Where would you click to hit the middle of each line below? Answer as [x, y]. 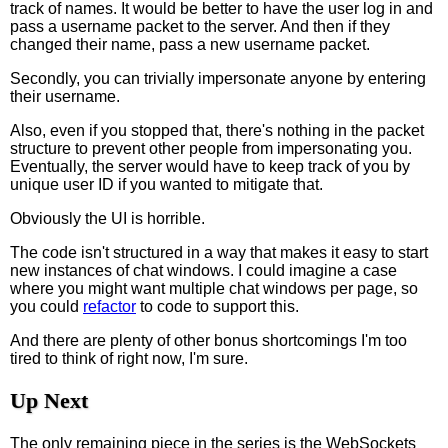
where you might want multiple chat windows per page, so [214, 288]
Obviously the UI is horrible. [107, 218]
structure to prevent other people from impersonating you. [211, 148]
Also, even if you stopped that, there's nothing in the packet [217, 130]
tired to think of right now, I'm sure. [129, 358]
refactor [109, 306]
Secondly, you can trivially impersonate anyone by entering [218, 78]
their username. [65, 96]
